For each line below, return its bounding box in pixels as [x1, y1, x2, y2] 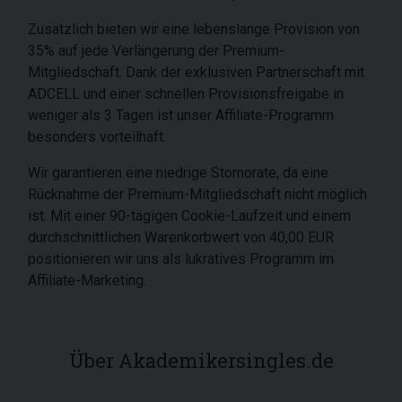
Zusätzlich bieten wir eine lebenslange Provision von [28, 21, 360, 38]
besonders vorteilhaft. [28, 128, 166, 145]
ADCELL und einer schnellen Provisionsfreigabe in [28, 85, 344, 102]
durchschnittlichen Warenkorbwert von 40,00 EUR [28, 229, 334, 246]
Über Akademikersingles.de [68, 347, 334, 373]
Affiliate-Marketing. [28, 272, 146, 289]
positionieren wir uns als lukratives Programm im [28, 250, 334, 267]
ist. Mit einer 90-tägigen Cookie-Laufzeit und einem [28, 207, 351, 224]
